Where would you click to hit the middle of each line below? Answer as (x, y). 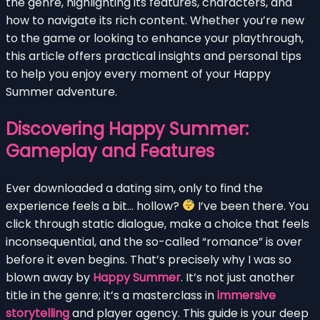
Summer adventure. (61, 91)
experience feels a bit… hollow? (94, 206)
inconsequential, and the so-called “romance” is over (154, 241)
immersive (246, 295)
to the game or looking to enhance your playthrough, (155, 38)
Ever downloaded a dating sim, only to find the (134, 188)
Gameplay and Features (110, 151)
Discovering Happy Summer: (127, 129)
